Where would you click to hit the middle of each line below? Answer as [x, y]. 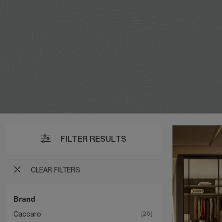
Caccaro [27, 214]
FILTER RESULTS [92, 140]
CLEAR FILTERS [55, 170]
